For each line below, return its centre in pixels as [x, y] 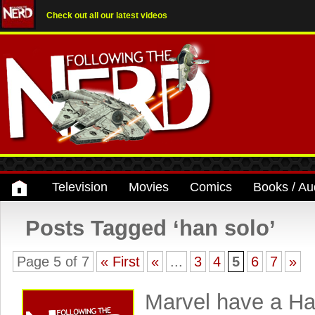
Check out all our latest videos [107, 15]
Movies [149, 187]
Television [80, 187]
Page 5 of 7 [53, 262]
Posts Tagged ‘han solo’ [150, 228]
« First [120, 262]
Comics [211, 187]
